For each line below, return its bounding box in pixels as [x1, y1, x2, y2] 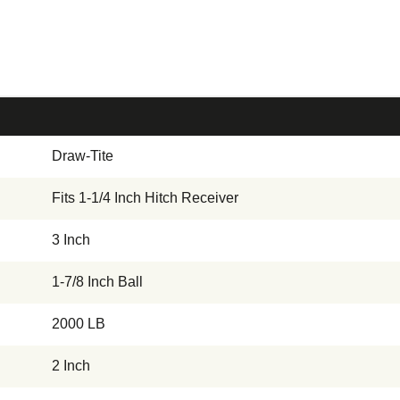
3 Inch [52, 231, 90, 247]
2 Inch [52, 357, 90, 373]
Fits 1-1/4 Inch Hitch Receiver [52, 189, 238, 205]
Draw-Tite [52, 147, 113, 163]
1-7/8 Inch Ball [52, 273, 143, 289]
